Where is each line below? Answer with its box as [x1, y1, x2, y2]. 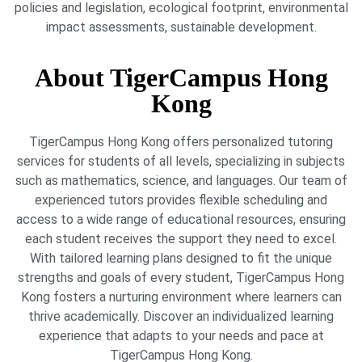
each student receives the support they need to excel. [25, 231, 337, 247]
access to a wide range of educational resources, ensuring [16, 212, 346, 228]
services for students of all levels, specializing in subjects [17, 154, 345, 170]
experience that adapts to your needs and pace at [38, 328, 324, 344]
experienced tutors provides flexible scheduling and [35, 192, 327, 208]
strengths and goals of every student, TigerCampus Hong [18, 270, 344, 286]
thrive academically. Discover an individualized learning [28, 309, 334, 325]
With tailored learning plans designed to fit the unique [30, 250, 332, 267]
